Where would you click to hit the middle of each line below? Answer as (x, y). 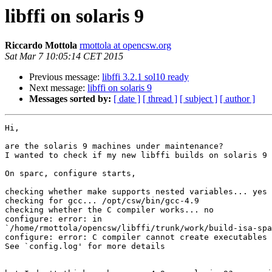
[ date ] (127, 99)
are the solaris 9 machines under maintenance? (114, 146)
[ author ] (237, 99)
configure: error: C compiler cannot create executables (136, 237)
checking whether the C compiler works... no (109, 210)
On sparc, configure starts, (70, 174)
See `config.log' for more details (85, 246)
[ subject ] (199, 99)
